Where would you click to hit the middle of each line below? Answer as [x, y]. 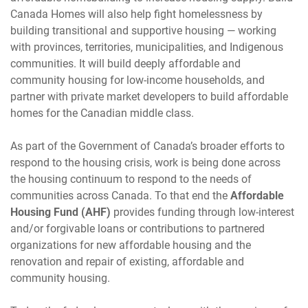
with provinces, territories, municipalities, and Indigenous [147, 47]
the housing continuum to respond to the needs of [131, 179]
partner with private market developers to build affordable [149, 97]
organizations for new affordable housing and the [131, 245]
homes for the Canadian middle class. [102, 113]
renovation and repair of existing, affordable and [127, 262]
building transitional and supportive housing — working [143, 31]
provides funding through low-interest [202, 212]
